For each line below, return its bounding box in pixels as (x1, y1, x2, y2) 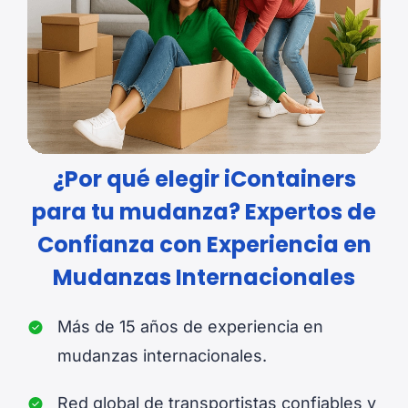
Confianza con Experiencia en (36, 229, 372, 260)
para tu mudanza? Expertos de (32, 196, 376, 227)
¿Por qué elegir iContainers (52, 163, 356, 194)
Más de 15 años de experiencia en (57, 316, 323, 336)
